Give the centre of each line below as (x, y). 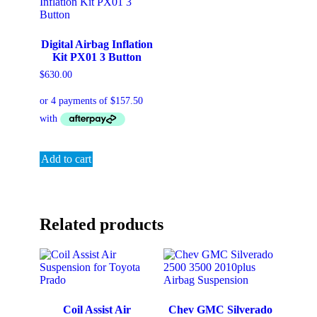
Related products (102, 225)
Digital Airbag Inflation (97, 44)
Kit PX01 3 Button (97, 57)
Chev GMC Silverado (220, 309)
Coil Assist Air (97, 309)
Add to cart (66, 159)
